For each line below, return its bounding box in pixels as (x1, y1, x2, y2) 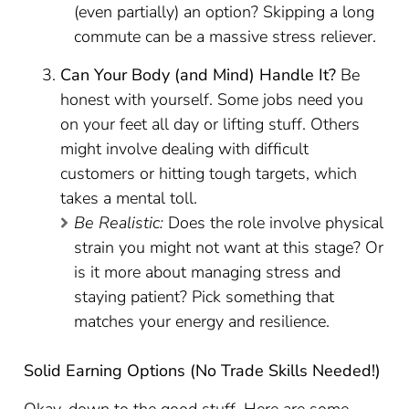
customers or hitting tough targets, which (60, 163, 358, 184)
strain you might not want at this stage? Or (74, 236, 384, 258)
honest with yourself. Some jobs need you (60, 89, 364, 110)
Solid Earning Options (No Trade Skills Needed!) (24, 360, 382, 382)
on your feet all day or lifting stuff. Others (60, 113, 361, 135)
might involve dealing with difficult (60, 138, 309, 160)
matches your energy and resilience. (74, 310, 330, 332)
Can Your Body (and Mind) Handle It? (60, 64, 337, 86)
